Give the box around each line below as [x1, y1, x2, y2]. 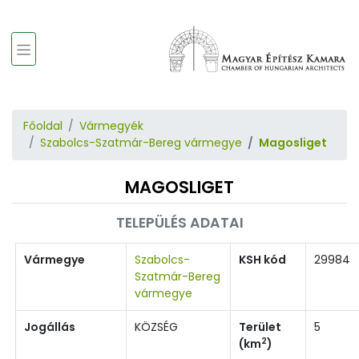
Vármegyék [79, 118, 143, 135]
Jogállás [24, 318, 75, 335]
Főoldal [23, 118, 63, 135]
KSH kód [239, 251, 286, 268]
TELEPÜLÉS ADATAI [115, 212, 244, 232]
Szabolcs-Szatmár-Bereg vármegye [40, 135, 242, 151]
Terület [239, 318, 281, 335]
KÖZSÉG [135, 318, 178, 335]
